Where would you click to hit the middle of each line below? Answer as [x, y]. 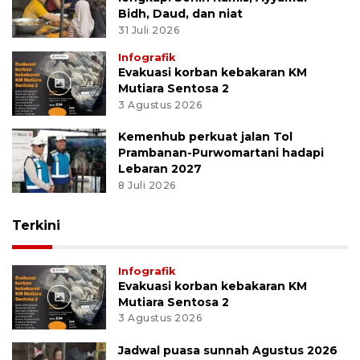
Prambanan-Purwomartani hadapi [221, 152]
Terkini [36, 225]
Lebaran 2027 [160, 168]
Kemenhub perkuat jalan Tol [206, 136]
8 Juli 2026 [147, 185]
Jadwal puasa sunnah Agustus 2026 [228, 350]
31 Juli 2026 [149, 30]
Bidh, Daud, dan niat [181, 14]
